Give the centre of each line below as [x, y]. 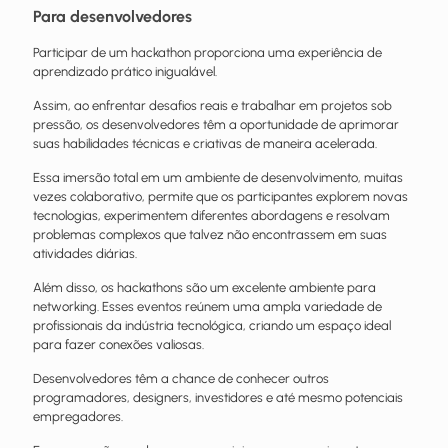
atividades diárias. [85, 253]
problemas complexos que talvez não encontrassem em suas [210, 234]
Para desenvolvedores [112, 16]
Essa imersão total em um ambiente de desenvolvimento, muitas [218, 177]
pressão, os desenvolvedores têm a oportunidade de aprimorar [216, 124]
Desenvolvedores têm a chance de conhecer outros [181, 378]
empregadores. [79, 416]
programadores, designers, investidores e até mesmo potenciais [218, 397]
